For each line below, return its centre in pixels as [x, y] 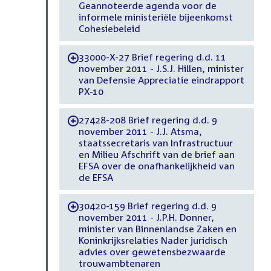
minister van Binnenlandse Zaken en [157, 229]
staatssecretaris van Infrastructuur [155, 143]
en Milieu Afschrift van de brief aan [156, 155]
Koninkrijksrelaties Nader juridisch [153, 240]
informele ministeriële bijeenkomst [155, 17]
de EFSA [96, 178]
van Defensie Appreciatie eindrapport [161, 80]
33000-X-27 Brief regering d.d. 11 [152, 57]
